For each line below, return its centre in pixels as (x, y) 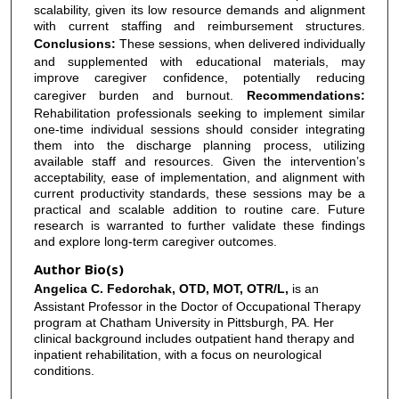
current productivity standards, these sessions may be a (199, 193)
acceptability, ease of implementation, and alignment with (199, 177)
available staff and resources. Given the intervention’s (199, 161)
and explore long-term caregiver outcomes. (155, 241)
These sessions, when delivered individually (240, 43)
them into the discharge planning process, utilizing (199, 145)
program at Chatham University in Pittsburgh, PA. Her (183, 323)
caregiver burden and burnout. (140, 95)
